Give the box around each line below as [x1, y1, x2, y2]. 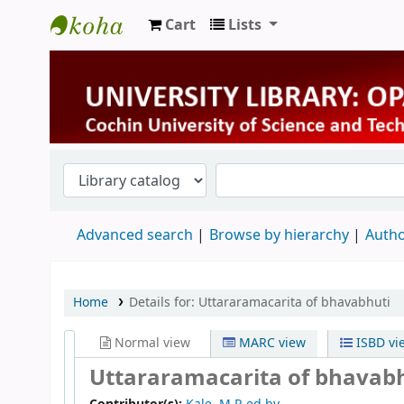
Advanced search [77, 224, 193, 246]
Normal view [111, 333, 190, 353]
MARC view [235, 333, 307, 353]
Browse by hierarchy [209, 224, 349, 246]
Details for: [128, 292, 198, 312]
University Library [50, 43, 197, 69]
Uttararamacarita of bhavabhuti [197, 292, 390, 312]
